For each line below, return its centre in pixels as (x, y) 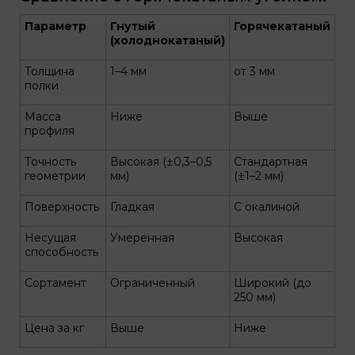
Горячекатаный (282, 26)
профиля (50, 131)
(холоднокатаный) (168, 40)
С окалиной (267, 207)
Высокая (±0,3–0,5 (161, 162)
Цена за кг (54, 328)
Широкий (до (273, 283)
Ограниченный (153, 283)
